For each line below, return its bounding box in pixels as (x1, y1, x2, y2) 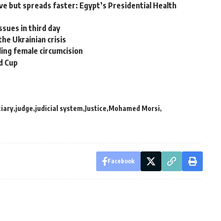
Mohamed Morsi (109, 104, 160, 112)
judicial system (35, 104, 83, 112)
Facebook (107, 157, 135, 165)
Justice (85, 104, 107, 112)
